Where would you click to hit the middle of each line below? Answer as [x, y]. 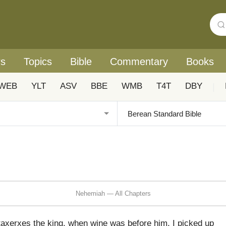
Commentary [139, 62]
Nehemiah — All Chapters [113, 193]
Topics [38, 62]
